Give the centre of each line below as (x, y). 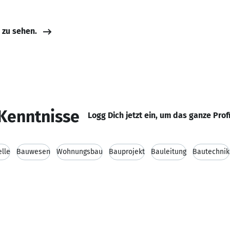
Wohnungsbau (80, 152)
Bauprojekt (127, 152)
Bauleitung (169, 152)
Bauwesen (33, 152)
